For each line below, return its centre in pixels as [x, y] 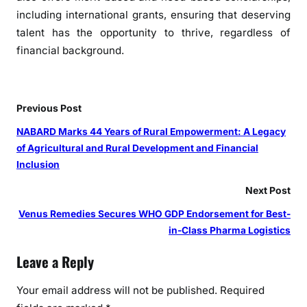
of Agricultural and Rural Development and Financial [137, 148]
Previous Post [49, 108]
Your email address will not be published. [117, 290]
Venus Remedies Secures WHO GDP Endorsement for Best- [155, 214]
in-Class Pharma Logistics [230, 231]
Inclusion [38, 165]
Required [242, 290]
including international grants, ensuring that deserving [153, 14]
